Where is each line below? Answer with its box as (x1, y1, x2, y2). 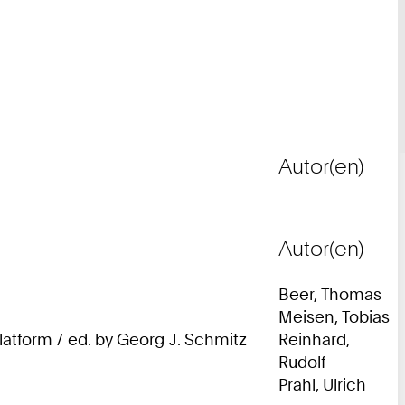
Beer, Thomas (278, 283, 381, 304)
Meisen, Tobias (278, 306, 390, 326)
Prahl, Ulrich (278, 373, 366, 394)
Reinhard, (278, 328, 349, 349)
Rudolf (278, 351, 325, 372)
